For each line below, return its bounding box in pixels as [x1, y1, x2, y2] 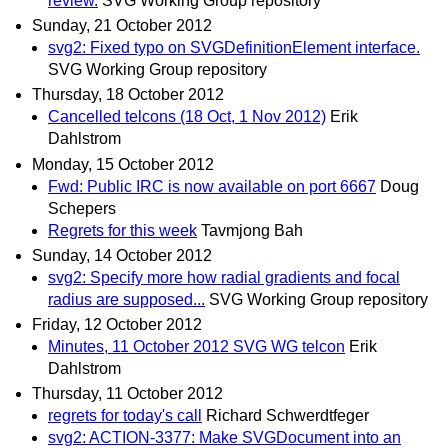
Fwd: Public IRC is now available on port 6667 [48, 177, 376, 195]
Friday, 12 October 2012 [32, 316, 202, 333]
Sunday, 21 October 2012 [32, 17, 212, 35]
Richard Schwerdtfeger [206, 407, 369, 425]
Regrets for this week [48, 221, 197, 239]
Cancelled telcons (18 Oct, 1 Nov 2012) [48, 108, 326, 126]
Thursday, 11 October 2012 [32, 385, 223, 403]
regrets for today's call [48, 407, 202, 425]
